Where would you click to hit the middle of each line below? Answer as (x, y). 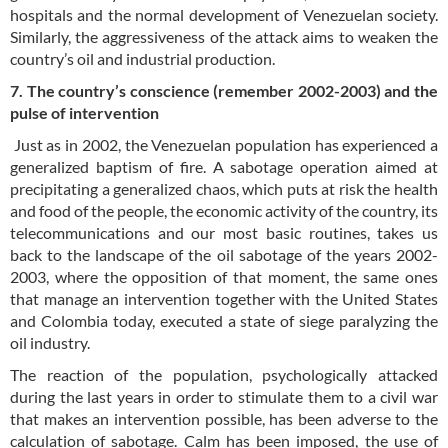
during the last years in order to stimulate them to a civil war (224, 396)
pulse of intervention (84, 112)
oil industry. (50, 342)
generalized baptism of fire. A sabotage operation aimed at (224, 166)
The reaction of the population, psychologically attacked (224, 374)
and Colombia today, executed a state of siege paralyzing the (224, 320)
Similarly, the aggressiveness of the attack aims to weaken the (224, 36)
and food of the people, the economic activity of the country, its (224, 210)
